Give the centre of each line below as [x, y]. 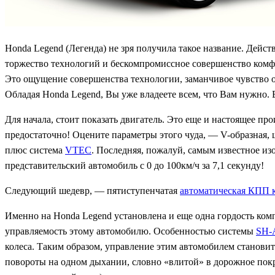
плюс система [35, 150]
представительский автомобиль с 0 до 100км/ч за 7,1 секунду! [134, 166]
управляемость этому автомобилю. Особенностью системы [130, 231]
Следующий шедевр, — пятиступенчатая [92, 191]
